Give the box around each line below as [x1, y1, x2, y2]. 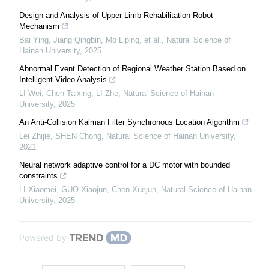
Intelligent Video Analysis [19, 75, 107, 85]
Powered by [19, 232, 67, 243]
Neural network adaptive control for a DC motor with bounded [19, 160, 230, 170]
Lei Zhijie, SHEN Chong [19, 131, 101, 141]
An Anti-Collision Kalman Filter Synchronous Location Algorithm [19, 118, 240, 127]
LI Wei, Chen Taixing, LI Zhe [19, 89, 118, 98]
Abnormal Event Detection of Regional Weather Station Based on [19, 64, 246, 74]
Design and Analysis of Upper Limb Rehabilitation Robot [19, 11, 213, 20]
